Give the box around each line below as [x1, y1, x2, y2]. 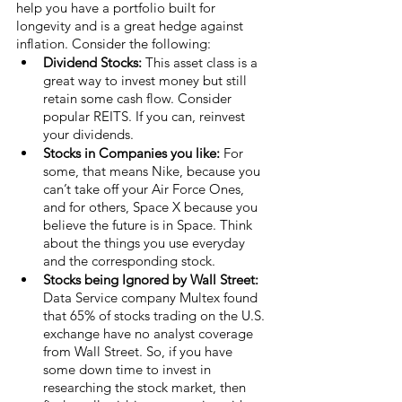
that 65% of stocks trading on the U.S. [43, 306, 268, 324]
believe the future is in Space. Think [43, 215, 256, 233]
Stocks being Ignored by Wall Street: [43, 270, 258, 288]
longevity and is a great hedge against [16, 16, 247, 34]
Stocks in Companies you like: [43, 144, 220, 162]
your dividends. [43, 125, 134, 143]
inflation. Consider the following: [16, 34, 211, 52]
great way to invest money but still [43, 71, 250, 89]
